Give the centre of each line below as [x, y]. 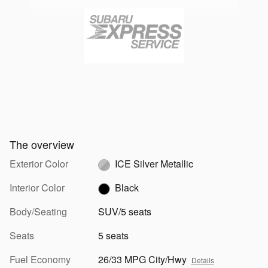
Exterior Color [39, 163]
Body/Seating [38, 211]
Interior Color [37, 187]
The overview [42, 144]
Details [202, 260]
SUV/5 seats [124, 211]
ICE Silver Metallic [154, 163]
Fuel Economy [40, 259]
